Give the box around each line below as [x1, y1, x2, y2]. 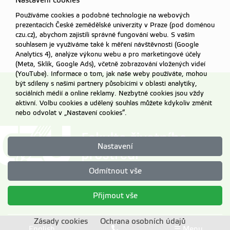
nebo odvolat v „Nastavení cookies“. [15, 109, 127, 117]
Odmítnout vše [88, 167, 142, 175]
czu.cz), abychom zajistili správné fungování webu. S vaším [15, 31, 195, 39]
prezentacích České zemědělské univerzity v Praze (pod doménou [15, 22, 215, 29]
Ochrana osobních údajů [100, 217, 186, 225]
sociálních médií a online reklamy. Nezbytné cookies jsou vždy [15, 90, 204, 97]
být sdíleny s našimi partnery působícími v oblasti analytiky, [15, 80, 197, 87]
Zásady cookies [34, 217, 88, 225]
